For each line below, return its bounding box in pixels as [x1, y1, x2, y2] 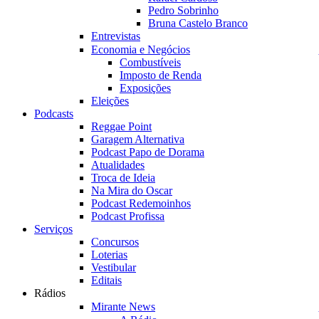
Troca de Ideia [91, 172, 155, 184]
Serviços [34, 223, 73, 235]
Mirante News [91, 300, 155, 313]
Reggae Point [91, 120, 152, 132]
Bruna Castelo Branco [148, 17, 248, 29]
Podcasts [34, 108, 73, 120]
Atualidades [91, 159, 145, 171]
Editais [91, 274, 122, 286]
